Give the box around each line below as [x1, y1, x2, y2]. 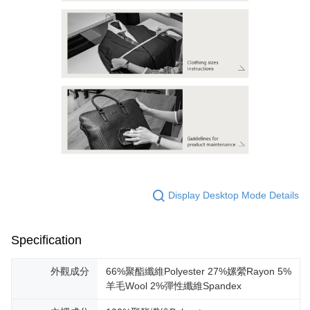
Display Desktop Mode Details [168, 190, 299, 201]
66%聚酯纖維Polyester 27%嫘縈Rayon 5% [106, 265, 291, 277]
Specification [11, 232, 82, 247]
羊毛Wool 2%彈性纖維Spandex [106, 280, 241, 291]
